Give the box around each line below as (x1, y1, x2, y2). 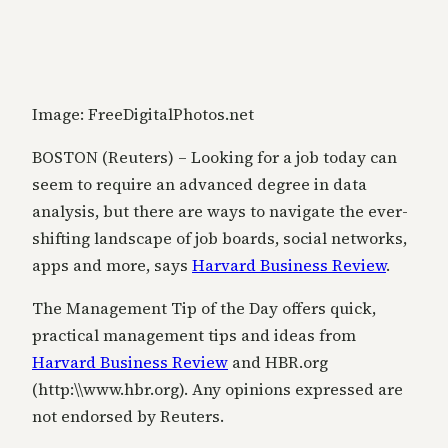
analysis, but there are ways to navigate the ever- (32, 200, 408, 223)
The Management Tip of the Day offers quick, (32, 297, 376, 320)
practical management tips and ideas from (32, 324, 356, 347)
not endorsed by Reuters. (32, 405, 224, 428)
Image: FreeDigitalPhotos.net (32, 103, 254, 126)
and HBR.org (228, 351, 328, 374)
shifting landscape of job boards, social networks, (32, 227, 407, 250)
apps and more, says (32, 254, 192, 277)
